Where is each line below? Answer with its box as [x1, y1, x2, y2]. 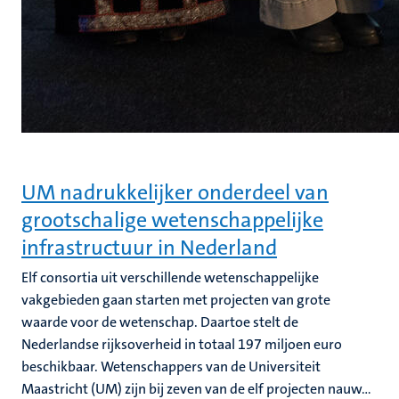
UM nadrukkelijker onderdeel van [21, 178, 329, 207]
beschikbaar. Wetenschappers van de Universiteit [21, 357, 321, 376]
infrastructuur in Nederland [21, 233, 277, 262]
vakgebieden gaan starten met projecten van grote [21, 290, 330, 309]
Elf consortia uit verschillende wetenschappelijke [21, 268, 319, 287]
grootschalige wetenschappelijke [21, 206, 323, 234]
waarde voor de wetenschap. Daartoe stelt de [21, 313, 298, 331]
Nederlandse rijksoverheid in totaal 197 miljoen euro [21, 335, 342, 354]
